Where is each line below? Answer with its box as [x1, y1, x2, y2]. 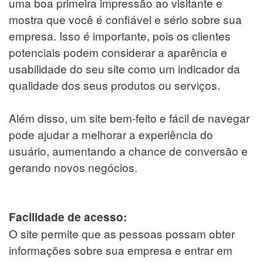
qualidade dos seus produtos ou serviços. [9, 76, 220, 93]
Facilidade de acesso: [9, 208, 127, 225]
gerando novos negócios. [9, 159, 137, 175]
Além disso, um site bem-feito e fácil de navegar [9, 109, 249, 126]
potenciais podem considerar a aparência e [9, 43, 227, 60]
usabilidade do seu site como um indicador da [9, 60, 240, 76]
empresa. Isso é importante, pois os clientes [9, 27, 231, 43]
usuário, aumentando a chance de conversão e [9, 142, 248, 159]
